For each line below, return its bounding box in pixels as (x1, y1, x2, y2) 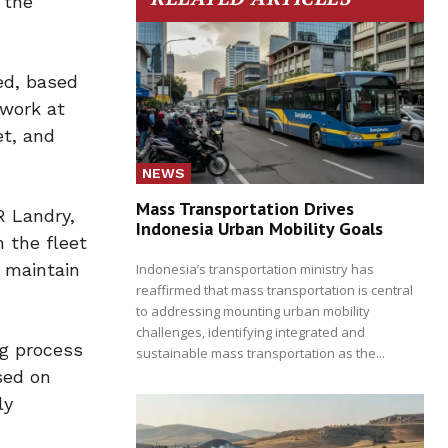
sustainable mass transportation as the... (136, 343, 385, 362)
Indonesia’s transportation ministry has (136, 259, 374, 278)
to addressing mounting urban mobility (136, 301, 370, 320)
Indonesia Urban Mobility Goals (136, 216, 383, 240)
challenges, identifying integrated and (136, 322, 365, 341)
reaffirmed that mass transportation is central (136, 280, 413, 299)
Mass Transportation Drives (136, 196, 354, 220)
